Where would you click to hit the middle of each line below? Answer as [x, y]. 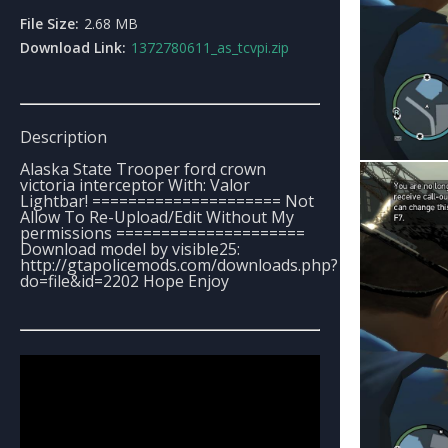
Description [63, 137]
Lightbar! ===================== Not [167, 201]
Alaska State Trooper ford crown [143, 169]
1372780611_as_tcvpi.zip [210, 47]
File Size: [49, 23]
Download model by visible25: [130, 249]
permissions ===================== [162, 233]
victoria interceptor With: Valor [135, 185]
